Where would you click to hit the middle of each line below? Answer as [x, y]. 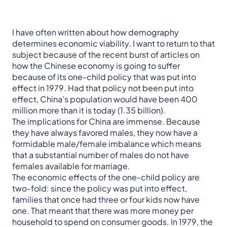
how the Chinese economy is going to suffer [96, 66]
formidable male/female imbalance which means [107, 144]
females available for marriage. [71, 166]
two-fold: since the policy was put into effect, [100, 188]
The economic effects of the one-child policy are [106, 177]
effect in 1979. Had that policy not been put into [103, 88]
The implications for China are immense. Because [106, 122]
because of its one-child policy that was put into [104, 77]
